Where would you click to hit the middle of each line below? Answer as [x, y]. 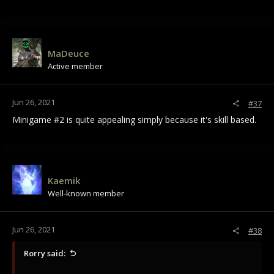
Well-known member [86, 194]
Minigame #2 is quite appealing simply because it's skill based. [134, 120]
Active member [75, 66]
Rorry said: [45, 254]
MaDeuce [68, 54]
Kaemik [64, 181]
